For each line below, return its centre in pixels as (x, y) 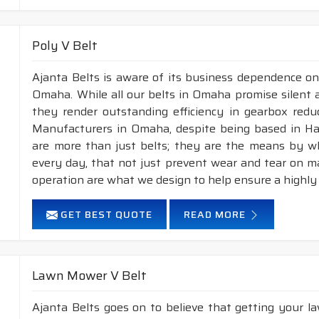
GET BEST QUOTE (105, 214)
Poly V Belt (65, 46)
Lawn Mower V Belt (90, 276)
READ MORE (216, 214)
